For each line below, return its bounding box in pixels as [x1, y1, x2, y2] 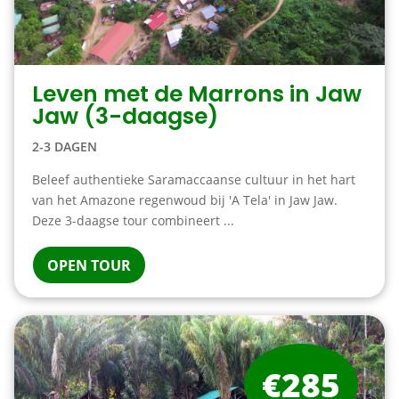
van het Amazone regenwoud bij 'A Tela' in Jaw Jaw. [31, 191, 338, 208]
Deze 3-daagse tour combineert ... [31, 212, 234, 229]
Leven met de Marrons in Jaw [31, 78, 362, 110]
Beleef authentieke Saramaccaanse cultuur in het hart [31, 171, 355, 188]
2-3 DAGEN [31, 138, 97, 155]
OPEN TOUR [46, 256, 131, 275]
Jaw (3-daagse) [31, 101, 218, 132]
